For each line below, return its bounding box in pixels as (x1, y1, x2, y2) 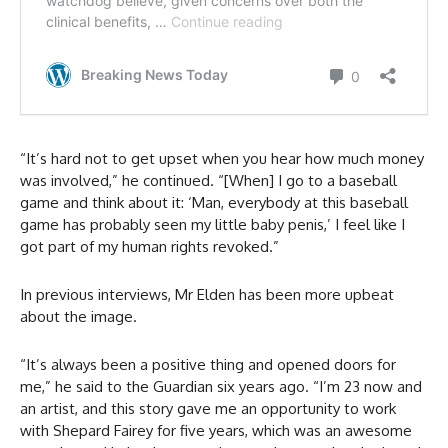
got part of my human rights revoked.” (20, 237, 279, 257)
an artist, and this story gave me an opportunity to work (20, 399, 396, 419)
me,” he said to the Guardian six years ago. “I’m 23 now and (20, 377, 422, 397)
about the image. (20, 307, 137, 327)
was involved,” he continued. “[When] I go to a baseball (20, 171, 397, 191)
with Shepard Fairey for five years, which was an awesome (20, 421, 412, 441)
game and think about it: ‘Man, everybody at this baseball (20, 193, 408, 213)
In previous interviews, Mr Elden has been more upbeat (20, 285, 394, 305)
